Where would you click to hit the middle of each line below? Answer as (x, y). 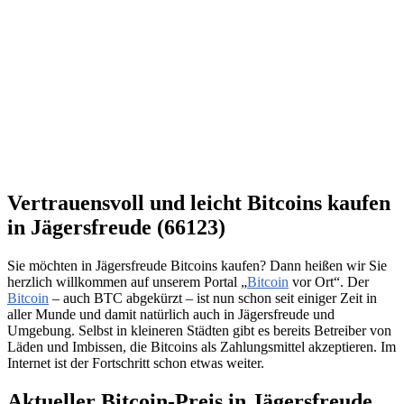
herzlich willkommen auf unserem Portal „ (127, 281)
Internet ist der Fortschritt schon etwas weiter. (136, 363)
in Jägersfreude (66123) (116, 227)
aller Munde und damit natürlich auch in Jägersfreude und (171, 314)
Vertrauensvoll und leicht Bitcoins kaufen (199, 202)
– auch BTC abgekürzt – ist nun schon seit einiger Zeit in (213, 298)
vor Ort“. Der (329, 281)
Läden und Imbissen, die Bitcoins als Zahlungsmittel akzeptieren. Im (202, 346)
